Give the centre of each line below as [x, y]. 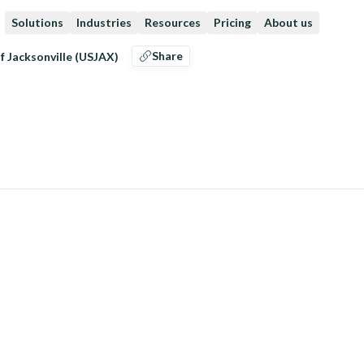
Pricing [232, 22]
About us [288, 22]
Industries [104, 22]
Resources [173, 22]
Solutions [37, 22]
